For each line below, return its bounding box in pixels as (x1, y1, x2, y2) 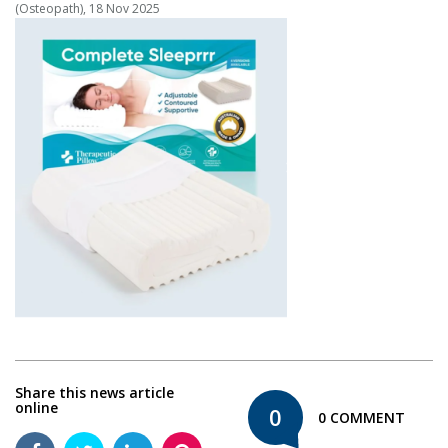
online (15, 398, 58, 417)
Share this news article (15, 383, 174, 402)
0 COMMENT (318, 407, 406, 427)
